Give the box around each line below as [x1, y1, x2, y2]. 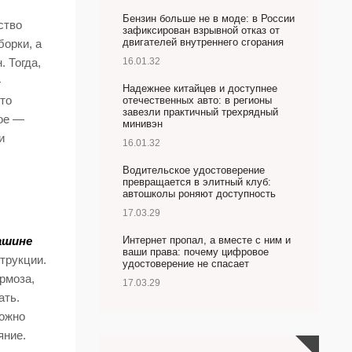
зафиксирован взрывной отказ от [123, 24, 280, 36]
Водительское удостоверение [123, 164, 265, 176]
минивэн [123, 118, 163, 130]
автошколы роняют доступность [123, 188, 276, 200]
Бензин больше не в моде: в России [123, 13, 295, 24]
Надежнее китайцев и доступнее [123, 82, 277, 94]
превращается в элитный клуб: [123, 176, 271, 188]
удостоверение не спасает [123, 258, 249, 269]
